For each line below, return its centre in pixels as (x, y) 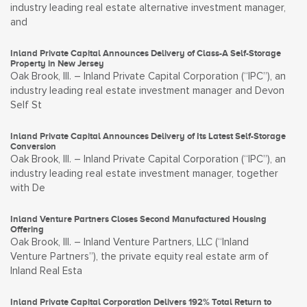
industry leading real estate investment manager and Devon (147, 91)
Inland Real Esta (46, 271)
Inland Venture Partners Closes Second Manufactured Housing (138, 219)
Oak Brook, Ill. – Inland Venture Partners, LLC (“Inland (130, 242)
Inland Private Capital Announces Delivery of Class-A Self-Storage (146, 53)
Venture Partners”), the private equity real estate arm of (139, 257)
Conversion (33, 146)
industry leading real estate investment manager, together (144, 174)
